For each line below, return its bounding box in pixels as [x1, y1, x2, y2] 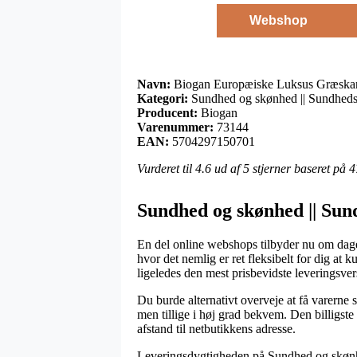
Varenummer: [137, 120, 214, 134]
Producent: [137, 105, 198, 120]
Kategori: [137, 91, 188, 105]
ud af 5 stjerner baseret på [211, 161, 349, 175]
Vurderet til [137, 161, 195, 175]
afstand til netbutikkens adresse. [137, 321, 296, 335]
